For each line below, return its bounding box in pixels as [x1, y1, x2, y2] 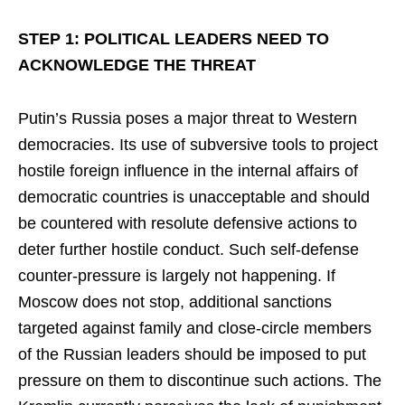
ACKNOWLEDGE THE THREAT [18, 56, 256, 74]
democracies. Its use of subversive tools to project [18, 136, 378, 154]
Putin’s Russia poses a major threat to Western [18, 109, 357, 127]
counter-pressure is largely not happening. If [18, 267, 335, 285]
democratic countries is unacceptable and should [18, 188, 370, 206]
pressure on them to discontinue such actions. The [18, 372, 381, 390]
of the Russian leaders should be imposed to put [18, 345, 366, 363]
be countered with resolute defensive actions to [18, 214, 357, 232]
